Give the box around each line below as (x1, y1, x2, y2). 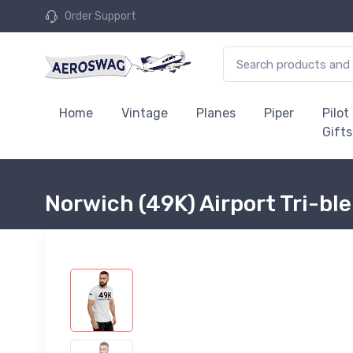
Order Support (65, 9, 136, 23)
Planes (196, 106, 236, 121)
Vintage (121, 106, 168, 121)
